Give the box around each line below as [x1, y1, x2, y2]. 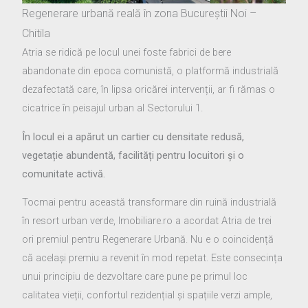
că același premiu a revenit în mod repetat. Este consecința [22, 252, 283, 265]
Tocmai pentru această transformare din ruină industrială [22, 196, 277, 209]
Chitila [22, 27, 51, 41]
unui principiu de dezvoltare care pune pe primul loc [22, 270, 248, 283]
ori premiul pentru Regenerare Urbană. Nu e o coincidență [22, 233, 274, 246]
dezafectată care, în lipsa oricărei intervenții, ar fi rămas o [22, 83, 276, 96]
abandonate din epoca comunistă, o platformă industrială [22, 65, 279, 78]
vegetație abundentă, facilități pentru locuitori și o [22, 148, 245, 162]
